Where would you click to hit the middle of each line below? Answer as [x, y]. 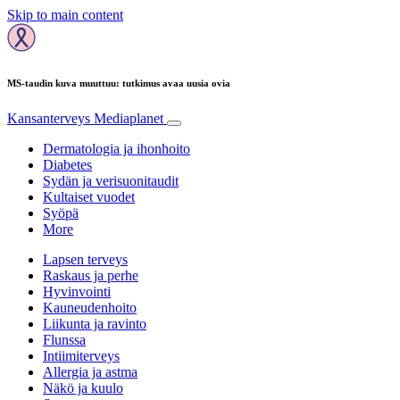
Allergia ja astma [90, 371]
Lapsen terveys [85, 259]
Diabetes [67, 164]
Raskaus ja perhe [91, 275]
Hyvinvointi [77, 291]
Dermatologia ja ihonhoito [117, 148]
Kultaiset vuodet [89, 196]
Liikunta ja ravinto [95, 323]
